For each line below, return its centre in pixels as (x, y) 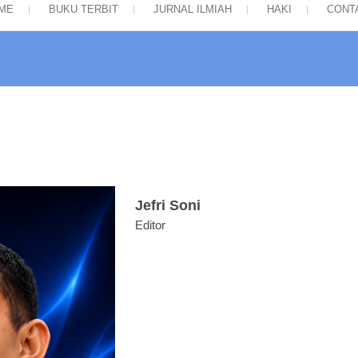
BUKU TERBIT (84, 10)
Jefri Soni (168, 206)
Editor (150, 225)
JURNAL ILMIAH (193, 10)
